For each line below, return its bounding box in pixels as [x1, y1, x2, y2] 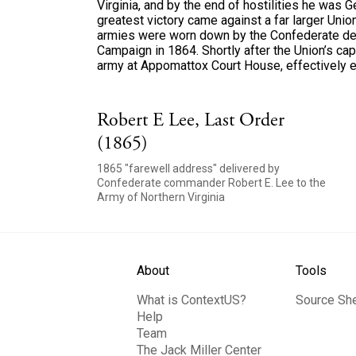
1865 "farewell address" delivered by [97, 162, 280, 175]
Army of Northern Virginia [97, 191, 225, 203]
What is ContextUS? [137, 292, 246, 308]
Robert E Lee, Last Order [97, 108, 284, 132]
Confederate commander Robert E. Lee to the [97, 176, 326, 189]
